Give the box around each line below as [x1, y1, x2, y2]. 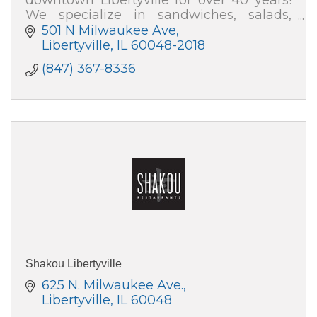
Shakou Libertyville [25, 258, 122, 270]
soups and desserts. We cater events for [25, 21, 292, 38]
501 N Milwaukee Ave [41, 23, 176, 39]
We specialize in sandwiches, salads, [25, 6, 292, 23]
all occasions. [25, 36, 108, 52]
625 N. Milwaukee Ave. [41, 277, 183, 294]
